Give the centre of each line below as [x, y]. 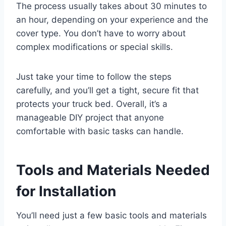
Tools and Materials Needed [113, 170]
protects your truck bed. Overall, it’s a [92, 104]
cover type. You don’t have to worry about [101, 33]
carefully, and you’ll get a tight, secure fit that [107, 90]
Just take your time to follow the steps [94, 76]
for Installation [66, 191]
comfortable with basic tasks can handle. [100, 131]
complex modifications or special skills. [95, 47]
